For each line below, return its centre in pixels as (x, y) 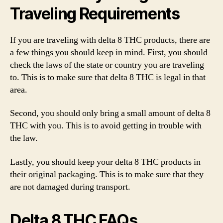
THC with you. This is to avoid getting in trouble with (106, 126)
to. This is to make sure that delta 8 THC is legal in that (108, 77)
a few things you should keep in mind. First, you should (109, 52)
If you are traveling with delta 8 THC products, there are (110, 40)
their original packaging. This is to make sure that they (107, 174)
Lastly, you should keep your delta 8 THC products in (105, 162)
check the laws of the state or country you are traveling (107, 65)
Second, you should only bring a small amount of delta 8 (110, 113)
